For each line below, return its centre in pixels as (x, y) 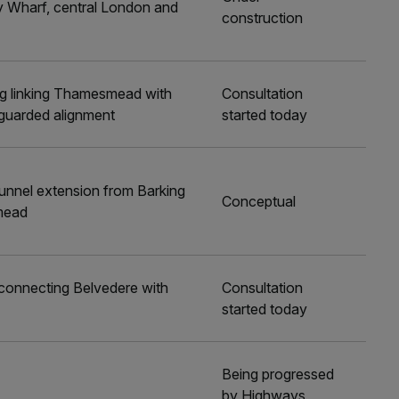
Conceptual (259, 201)
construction (263, 18)
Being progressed (278, 374)
